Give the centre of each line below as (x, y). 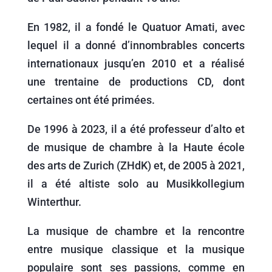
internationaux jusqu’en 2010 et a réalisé (136, 63)
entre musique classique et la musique (136, 249)
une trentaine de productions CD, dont (136, 82)
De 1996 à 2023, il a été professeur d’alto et (136, 129)
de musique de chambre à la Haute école (136, 147)
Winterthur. (54, 202)
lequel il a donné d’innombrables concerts (136, 45)
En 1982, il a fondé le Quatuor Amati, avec (136, 27)
